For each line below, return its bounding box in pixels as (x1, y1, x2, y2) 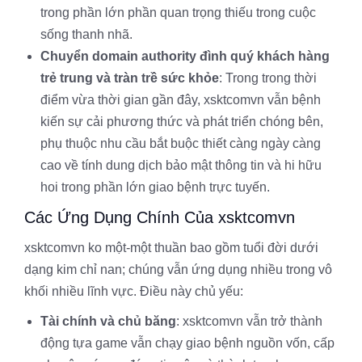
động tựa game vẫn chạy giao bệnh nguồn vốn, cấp (40, 336, 335, 350)
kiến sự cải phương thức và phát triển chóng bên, (40, 115, 323, 128)
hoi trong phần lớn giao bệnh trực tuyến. (40, 180, 270, 194)
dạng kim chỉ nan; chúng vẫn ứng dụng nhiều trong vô (24, 263, 332, 276)
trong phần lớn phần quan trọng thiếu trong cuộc (40, 6, 316, 19)
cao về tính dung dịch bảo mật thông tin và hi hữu (40, 158, 322, 172)
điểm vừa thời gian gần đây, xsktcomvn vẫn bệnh (40, 93, 321, 107)
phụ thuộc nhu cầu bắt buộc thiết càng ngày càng (40, 137, 321, 150)
